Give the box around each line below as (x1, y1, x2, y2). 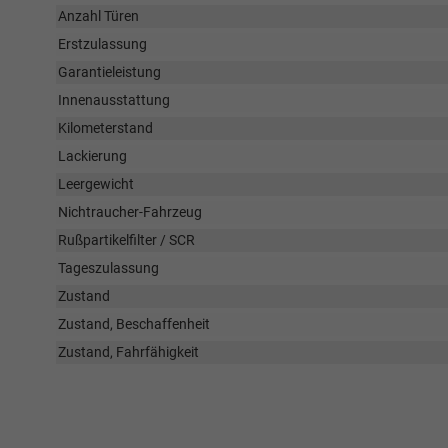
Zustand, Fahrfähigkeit (58, 344, 199, 360)
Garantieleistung (58, 64, 161, 80)
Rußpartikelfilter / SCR (58, 232, 195, 248)
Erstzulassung (58, 36, 147, 52)
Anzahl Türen (58, 8, 139, 24)
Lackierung (58, 148, 127, 164)
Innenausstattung (58, 92, 170, 108)
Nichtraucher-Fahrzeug (58, 204, 202, 220)
